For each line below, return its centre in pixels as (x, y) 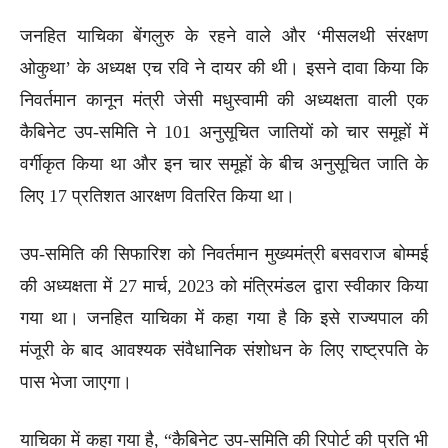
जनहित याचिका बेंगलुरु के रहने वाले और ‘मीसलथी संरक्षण (224, 35)
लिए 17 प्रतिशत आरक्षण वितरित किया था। (157, 195)
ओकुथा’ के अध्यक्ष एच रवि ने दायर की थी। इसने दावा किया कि (224, 67)
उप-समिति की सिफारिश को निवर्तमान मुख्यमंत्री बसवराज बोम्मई (224, 253)
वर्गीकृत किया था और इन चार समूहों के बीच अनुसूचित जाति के (224, 163)
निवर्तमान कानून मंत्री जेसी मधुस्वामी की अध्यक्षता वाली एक (224, 99)
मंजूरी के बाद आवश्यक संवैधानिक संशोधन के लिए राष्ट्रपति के (224, 349)
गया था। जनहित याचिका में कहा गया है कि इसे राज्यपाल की (224, 317)
